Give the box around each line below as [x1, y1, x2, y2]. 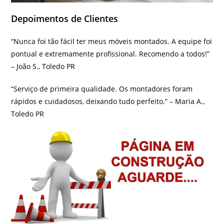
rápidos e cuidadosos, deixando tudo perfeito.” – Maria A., [11, 96, 205, 106]
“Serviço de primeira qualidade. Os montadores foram [11, 84, 193, 94]
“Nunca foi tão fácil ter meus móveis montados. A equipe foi [11, 36, 212, 46]
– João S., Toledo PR [11, 61, 75, 71]
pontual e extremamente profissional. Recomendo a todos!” [11, 49, 210, 59]
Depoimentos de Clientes [11, 12, 118, 25]
